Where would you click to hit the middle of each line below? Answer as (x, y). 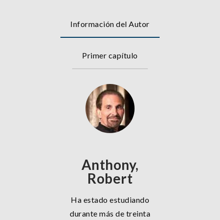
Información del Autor (110, 24)
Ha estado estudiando (110, 200)
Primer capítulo (110, 55)
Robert (110, 178)
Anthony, (110, 165)
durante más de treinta (110, 213)
